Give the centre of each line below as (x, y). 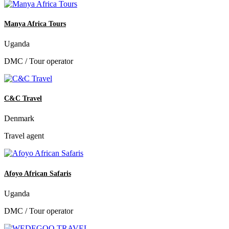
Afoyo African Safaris (38, 173)
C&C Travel (23, 99)
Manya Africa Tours (35, 24)
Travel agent (24, 136)
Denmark (19, 119)
